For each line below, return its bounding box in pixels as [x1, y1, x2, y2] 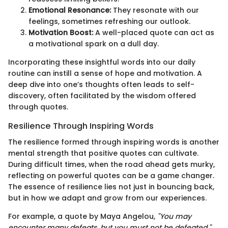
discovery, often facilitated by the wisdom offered [8, 90, 196, 101]
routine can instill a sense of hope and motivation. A [8, 68, 202, 78]
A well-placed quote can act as [93, 27, 214, 38]
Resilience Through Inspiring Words [8, 120, 154, 132]
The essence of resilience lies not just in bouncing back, [8, 182, 214, 192]
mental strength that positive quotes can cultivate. [8, 148, 198, 159]
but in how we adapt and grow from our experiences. [8, 193, 207, 204]
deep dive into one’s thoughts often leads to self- [8, 79, 194, 90]
